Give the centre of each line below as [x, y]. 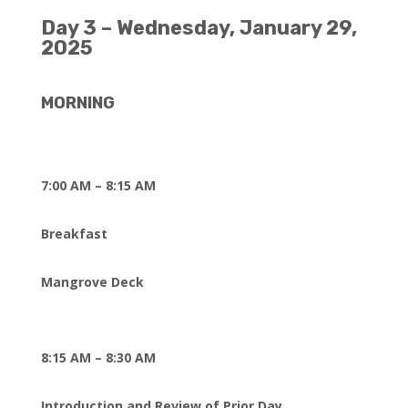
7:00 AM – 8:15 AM [98, 185]
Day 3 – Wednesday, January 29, [199, 28]
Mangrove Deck [92, 282]
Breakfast [74, 234]
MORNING [77, 103]
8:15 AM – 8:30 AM [98, 357]
